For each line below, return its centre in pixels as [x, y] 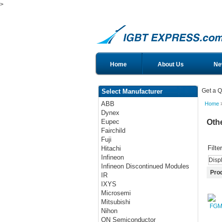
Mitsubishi [116, 202]
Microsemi [116, 193]
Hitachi [111, 149]
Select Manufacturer [132, 91]
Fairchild [113, 131]
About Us [171, 64]
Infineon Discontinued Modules [145, 166]
